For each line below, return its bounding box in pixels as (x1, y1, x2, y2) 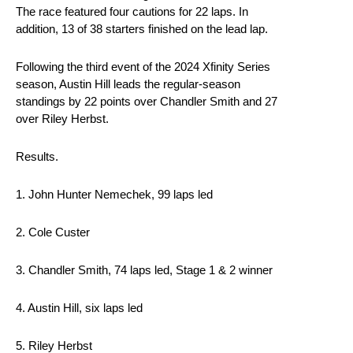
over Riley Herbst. (16, 112, 112, 126)
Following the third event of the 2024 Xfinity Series (16, 60, 270, 74)
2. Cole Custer (16, 225, 93, 240)
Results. (16, 150, 61, 164)
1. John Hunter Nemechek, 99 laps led (16, 188, 216, 202)
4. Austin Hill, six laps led (16, 301, 146, 315)
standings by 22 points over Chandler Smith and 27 (16, 95, 277, 109)
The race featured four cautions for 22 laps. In (16, 5, 248, 19)
